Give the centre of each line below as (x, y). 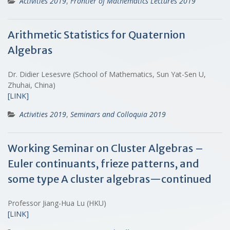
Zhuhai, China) (32, 85)
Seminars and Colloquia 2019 (118, 114)
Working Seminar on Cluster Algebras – (106, 148)
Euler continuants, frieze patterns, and (103, 163)
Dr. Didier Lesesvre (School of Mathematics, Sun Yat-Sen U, (107, 74)
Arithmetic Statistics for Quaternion (97, 34)
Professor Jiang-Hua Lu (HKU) (57, 203)
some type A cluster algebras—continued (110, 179)
